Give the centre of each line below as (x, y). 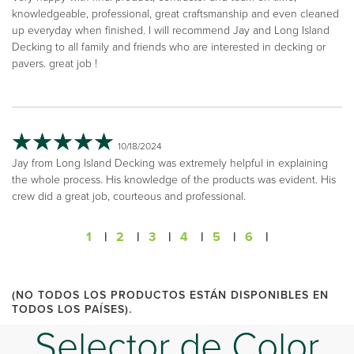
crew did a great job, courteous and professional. (129, 196)
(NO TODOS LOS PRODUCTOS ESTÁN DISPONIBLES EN (170, 295)
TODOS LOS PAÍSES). (72, 309)
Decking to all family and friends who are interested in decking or (169, 47)
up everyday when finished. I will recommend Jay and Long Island (171, 30)
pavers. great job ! (55, 63)
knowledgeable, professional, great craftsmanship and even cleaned (175, 13)
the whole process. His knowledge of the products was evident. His (174, 179)
